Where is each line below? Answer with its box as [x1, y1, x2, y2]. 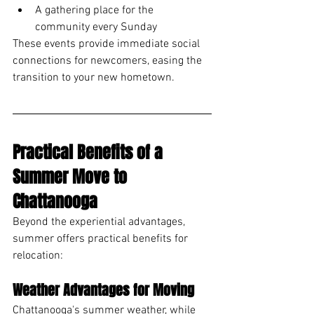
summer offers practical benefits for [13, 231, 191, 246]
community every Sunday [35, 20, 157, 34]
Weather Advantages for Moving [13, 279, 194, 301]
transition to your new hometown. [13, 70, 175, 85]
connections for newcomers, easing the [13, 53, 205, 68]
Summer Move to [13, 164, 131, 189]
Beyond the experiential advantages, [13, 214, 188, 229]
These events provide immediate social [13, 36, 203, 51]
